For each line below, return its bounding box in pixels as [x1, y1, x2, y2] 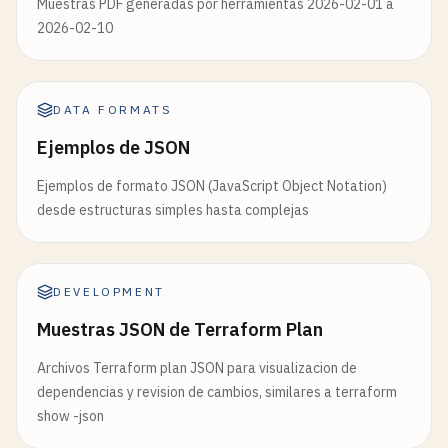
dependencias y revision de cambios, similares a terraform [37, 383, 397, 401]
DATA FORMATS [53, 102, 173, 117]
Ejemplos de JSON [37, 136, 190, 159]
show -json [37, 407, 104, 425]
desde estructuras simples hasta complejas [37, 201, 309, 219]
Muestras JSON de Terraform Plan [37, 318, 323, 341]
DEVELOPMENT [53, 284, 166, 299]
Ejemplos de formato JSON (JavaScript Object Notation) [37, 177, 387, 195]
